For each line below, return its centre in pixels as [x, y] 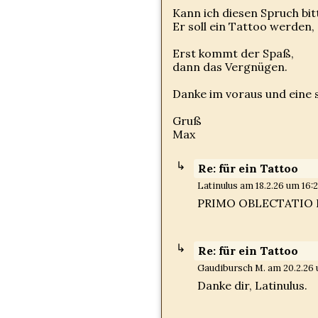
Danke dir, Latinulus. [252, 285]
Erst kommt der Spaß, [233, 53]
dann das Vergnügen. [230, 67]
